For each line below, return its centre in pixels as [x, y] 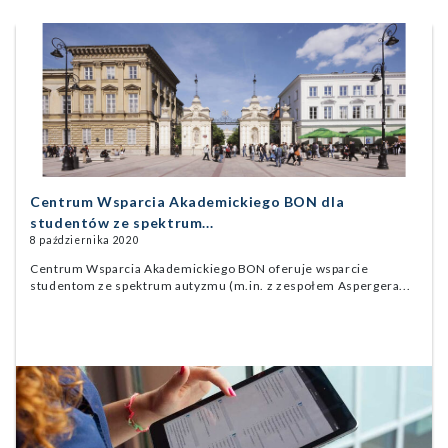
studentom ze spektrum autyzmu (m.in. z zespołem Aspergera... [220, 286]
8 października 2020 [85, 240]
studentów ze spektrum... [122, 223]
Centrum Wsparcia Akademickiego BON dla [187, 202]
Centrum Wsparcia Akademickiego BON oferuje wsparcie [199, 269]
